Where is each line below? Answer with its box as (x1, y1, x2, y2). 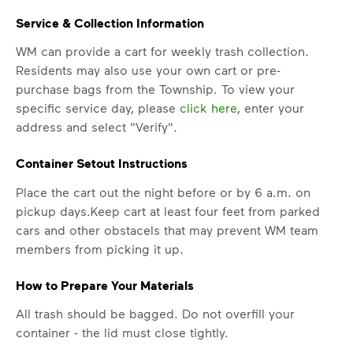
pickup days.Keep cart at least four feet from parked (16, 203, 320, 218)
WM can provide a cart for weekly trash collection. (16, 43, 309, 59)
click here (180, 100, 237, 116)
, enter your (237, 100, 304, 116)
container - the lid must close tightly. (16, 325, 229, 340)
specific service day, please (16, 100, 180, 116)
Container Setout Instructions (16, 155, 188, 172)
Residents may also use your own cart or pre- (16, 62, 281, 78)
